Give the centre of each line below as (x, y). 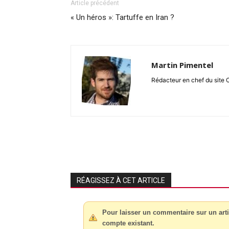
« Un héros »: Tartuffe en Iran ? (122, 18)
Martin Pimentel (182, 65)
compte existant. (128, 223)
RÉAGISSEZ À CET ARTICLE (121, 181)
